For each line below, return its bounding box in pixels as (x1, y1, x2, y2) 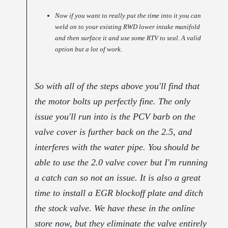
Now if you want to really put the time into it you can (55, 12, 202, 20)
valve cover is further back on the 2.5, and (35, 127, 192, 137)
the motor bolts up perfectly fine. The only (35, 96, 191, 107)
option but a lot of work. (55, 45, 123, 53)
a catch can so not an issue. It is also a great (35, 173, 201, 183)
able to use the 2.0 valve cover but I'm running (35, 157, 208, 168)
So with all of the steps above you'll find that (35, 81, 200, 92)
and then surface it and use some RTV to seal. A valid (55, 34, 202, 42)
